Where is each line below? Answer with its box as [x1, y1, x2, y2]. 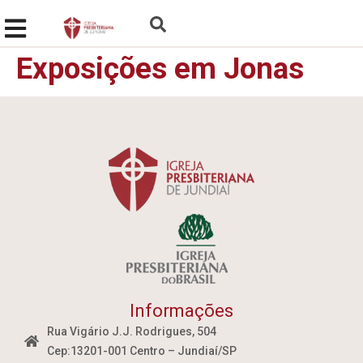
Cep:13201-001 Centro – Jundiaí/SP [46, 344, 237, 357]
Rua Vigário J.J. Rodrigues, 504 [46, 324, 216, 338]
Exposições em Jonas [16, 51, 304, 86]
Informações [130, 300, 233, 321]
